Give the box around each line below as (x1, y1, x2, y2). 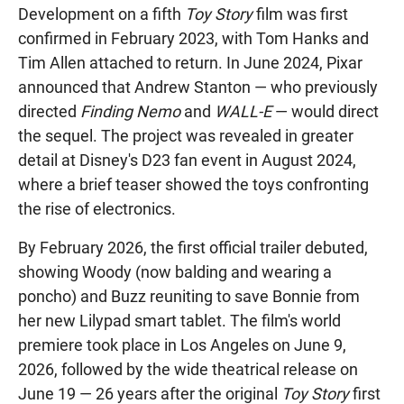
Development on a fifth (18, 4, 185, 23)
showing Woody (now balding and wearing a (18, 262, 332, 281)
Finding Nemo (80, 101, 180, 121)
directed (18, 101, 80, 121)
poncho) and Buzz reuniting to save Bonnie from (18, 286, 360, 306)
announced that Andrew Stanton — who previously (18, 77, 378, 96)
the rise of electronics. (18, 198, 176, 218)
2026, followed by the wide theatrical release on (18, 359, 358, 379)
